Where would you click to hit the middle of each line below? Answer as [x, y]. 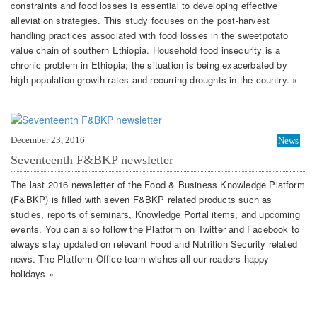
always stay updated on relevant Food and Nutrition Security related [154, 243]
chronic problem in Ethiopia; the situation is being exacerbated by [149, 64]
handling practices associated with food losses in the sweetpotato [150, 35]
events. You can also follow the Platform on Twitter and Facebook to [155, 229]
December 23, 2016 [48, 140]
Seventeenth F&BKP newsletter [92, 160]
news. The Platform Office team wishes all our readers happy [140, 258]
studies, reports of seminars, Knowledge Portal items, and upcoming [155, 214]
